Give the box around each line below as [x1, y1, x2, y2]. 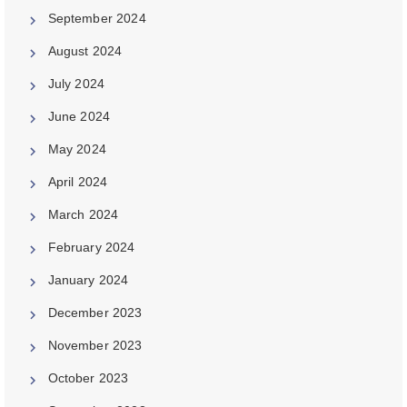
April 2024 [47, 174, 108, 189]
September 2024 [47, 10, 146, 25]
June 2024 [47, 108, 111, 124]
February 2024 [47, 239, 135, 254]
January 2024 [47, 272, 129, 287]
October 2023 [47, 370, 129, 385]
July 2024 [47, 75, 105, 91]
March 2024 [47, 206, 119, 222]
